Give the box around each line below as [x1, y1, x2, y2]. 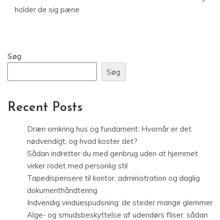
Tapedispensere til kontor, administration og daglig [27, 173, 200, 183]
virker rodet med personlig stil [27, 161, 128, 171]
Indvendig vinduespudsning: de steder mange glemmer [27, 198, 213, 208]
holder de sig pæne [15, 5, 80, 14]
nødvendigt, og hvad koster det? [27, 137, 137, 146]
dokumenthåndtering [27, 186, 97, 195]
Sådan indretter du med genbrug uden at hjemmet [27, 149, 198, 159]
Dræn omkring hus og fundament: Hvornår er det [27, 124, 192, 134]
